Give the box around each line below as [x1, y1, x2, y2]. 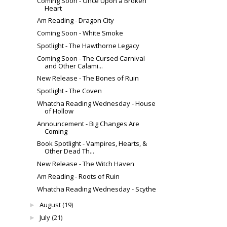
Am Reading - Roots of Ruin [37, 171, 120, 181]
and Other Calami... [45, 61, 103, 70]
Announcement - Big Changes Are [37, 119, 140, 128]
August [39, 200, 61, 209]
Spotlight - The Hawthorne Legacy [37, 41, 140, 50]
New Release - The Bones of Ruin [37, 73, 139, 83]
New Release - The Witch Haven [37, 159, 135, 169]
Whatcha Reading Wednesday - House [37, 98, 156, 108]
